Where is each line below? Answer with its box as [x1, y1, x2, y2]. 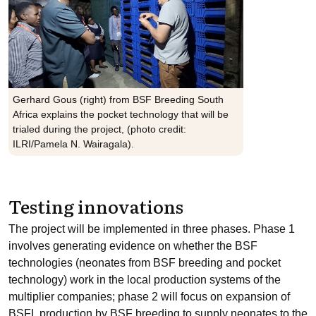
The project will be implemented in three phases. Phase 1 [8, 223, 295, 235]
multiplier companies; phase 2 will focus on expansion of [8, 291, 290, 303]
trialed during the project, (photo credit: [13, 123, 186, 135]
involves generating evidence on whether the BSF [8, 240, 257, 252]
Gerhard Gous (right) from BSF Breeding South [13, 94, 224, 105]
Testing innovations [8, 193, 183, 219]
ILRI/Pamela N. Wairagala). [13, 138, 137, 150]
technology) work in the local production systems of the [8, 274, 281, 286]
